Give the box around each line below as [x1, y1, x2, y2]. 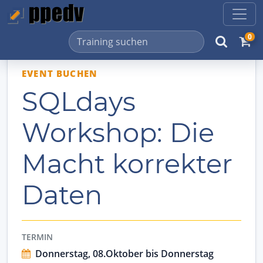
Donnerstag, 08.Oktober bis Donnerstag [33, 247, 214, 261]
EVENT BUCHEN [22, 68, 98, 79]
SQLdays [22, 86, 136, 118]
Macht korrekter [22, 148, 232, 180]
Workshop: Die [22, 117, 214, 149]
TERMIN [22, 231, 53, 243]
